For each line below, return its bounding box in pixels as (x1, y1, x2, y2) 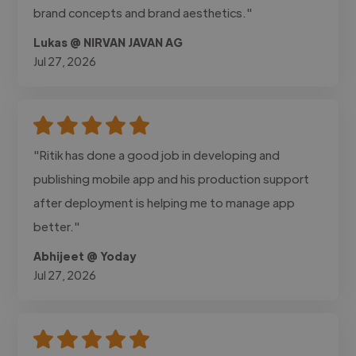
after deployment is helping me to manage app (33, 194, 296, 210)
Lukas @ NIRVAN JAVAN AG (33, 34, 184, 49)
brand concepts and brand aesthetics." (33, 4, 253, 20)
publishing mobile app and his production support (33, 170, 310, 186)
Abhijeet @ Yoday (33, 248, 137, 263)
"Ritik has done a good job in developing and (33, 146, 281, 162)
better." (33, 218, 81, 234)
